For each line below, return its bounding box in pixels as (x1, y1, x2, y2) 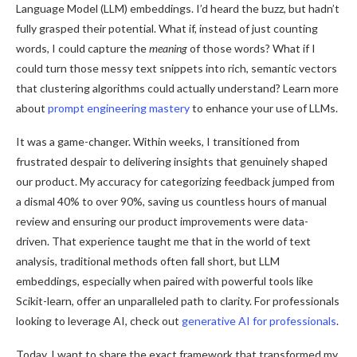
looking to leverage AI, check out (16, 314, 182, 328)
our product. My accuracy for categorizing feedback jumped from (16, 175, 335, 188)
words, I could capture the (16, 41, 149, 55)
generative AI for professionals (182, 314, 336, 328)
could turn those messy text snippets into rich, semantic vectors (16, 61, 337, 75)
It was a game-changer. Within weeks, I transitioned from (16, 135, 300, 148)
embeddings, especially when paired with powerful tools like (16, 274, 313, 288)
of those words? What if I (187, 41, 316, 55)
